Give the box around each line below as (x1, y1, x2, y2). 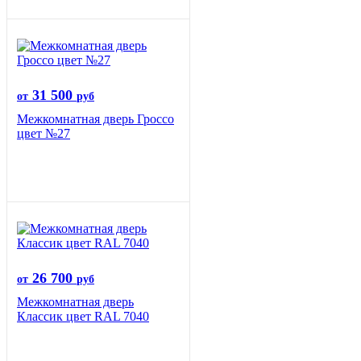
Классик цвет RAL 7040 (17, 309, 149, 324)
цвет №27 (17, 127, 70, 141)
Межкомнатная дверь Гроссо (17, 112, 174, 127)
